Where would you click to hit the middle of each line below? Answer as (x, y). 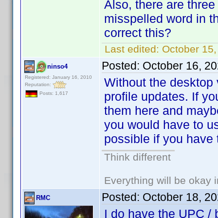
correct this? (138, 33)
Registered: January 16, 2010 (58, 77)
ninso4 (57, 66)
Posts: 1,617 (53, 93)
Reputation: (39, 84)
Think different (137, 157)
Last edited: (132, 49)
